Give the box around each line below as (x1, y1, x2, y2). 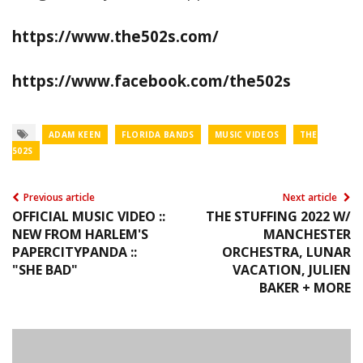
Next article (283, 190, 340, 204)
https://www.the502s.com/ (12, 25, 219, 46)
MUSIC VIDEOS (214, 128, 280, 140)
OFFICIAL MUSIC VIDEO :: (12, 207, 165, 225)
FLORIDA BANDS (121, 128, 194, 140)
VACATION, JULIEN (233, 260, 351, 279)
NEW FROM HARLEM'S (12, 224, 148, 243)
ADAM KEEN (49, 128, 101, 140)
